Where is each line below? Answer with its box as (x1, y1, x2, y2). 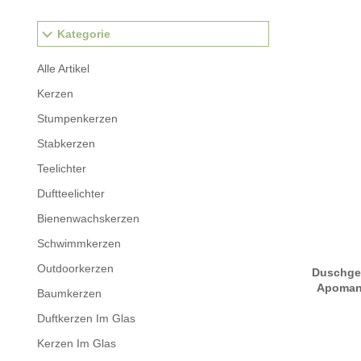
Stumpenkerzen (37, 112, 118, 125)
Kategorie (57, 27, 110, 40)
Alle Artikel (37, 62, 89, 75)
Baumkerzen (37, 287, 102, 300)
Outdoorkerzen (37, 262, 114, 275)
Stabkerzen (37, 137, 95, 150)
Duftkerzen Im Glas (37, 312, 135, 325)
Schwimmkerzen (37, 237, 121, 250)
